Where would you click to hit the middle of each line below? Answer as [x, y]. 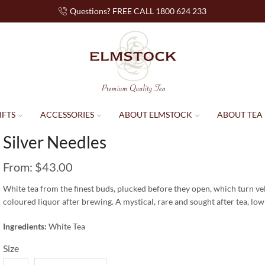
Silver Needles [55, 142]
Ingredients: [25, 227]
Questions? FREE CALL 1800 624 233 [138, 11]
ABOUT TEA [240, 114]
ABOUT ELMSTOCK [155, 114]
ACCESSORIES [67, 114]
